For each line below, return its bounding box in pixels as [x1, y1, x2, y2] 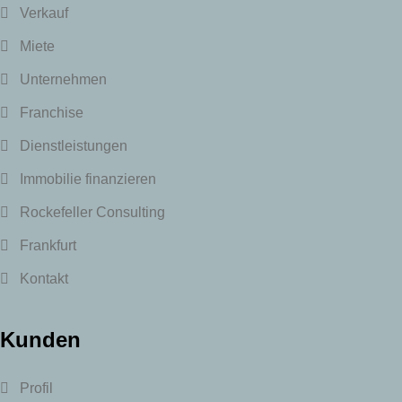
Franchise [20, 105, 83, 121]
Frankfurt [20, 238, 76, 254]
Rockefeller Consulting [20, 205, 165, 221]
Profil [20, 380, 53, 397]
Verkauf [20, 5, 68, 22]
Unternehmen [20, 72, 107, 88]
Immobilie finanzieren [20, 171, 156, 188]
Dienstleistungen [20, 138, 127, 154]
